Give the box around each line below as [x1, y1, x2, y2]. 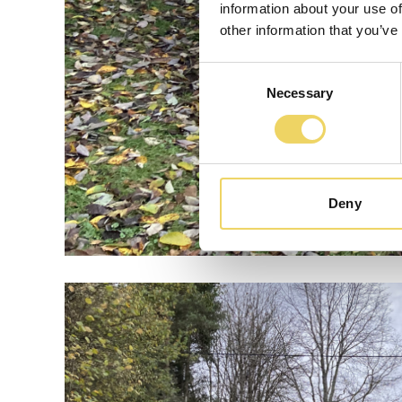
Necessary [267, 85, 333, 101]
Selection [198, 85, 253, 101]
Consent [198, 64, 249, 80]
